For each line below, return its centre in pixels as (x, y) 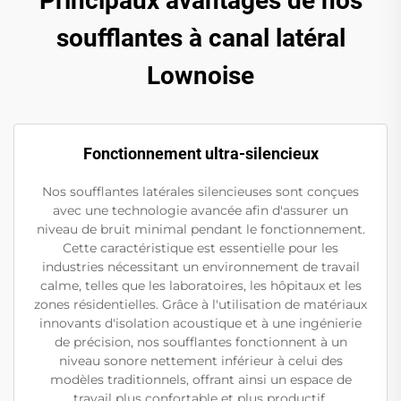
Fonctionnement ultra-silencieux (200, 153)
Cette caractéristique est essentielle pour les (200, 247)
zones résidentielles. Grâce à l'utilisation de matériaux (200, 304)
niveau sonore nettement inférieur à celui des (200, 360)
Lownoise (200, 75)
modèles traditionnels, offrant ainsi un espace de (200, 379)
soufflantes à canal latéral (200, 38)
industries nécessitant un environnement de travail (200, 266)
